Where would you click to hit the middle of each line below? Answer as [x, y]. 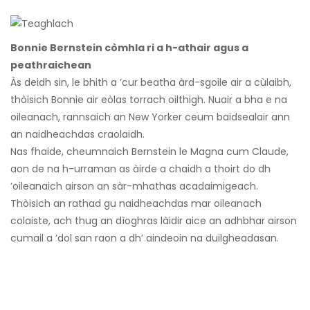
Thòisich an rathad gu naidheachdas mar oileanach [136, 204]
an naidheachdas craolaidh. [77, 135]
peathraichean [51, 65]
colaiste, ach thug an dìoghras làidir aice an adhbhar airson [154, 221]
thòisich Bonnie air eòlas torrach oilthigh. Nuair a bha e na [149, 100]
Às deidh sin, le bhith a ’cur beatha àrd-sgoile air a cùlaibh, [151, 83]
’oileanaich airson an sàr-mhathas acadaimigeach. [134, 186]
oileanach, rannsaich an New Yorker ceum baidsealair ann [150, 117]
